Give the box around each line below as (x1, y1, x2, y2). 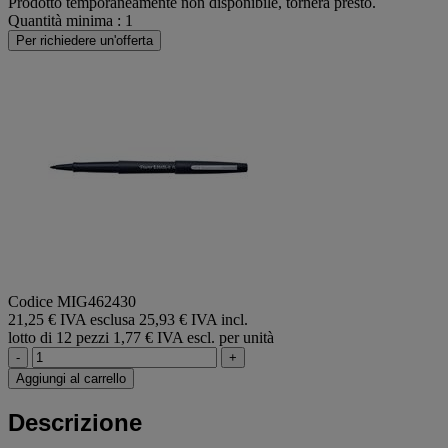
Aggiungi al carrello (16, 370, 126, 386)
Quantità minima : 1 (8, 11, 133, 29)
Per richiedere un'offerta (16, 32, 153, 48)
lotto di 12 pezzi (8, 328, 109, 346)
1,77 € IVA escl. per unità (113, 328, 274, 346)
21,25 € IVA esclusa (8, 310, 139, 328)
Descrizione (8, 408, 142, 436)
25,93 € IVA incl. (139, 310, 248, 328)
